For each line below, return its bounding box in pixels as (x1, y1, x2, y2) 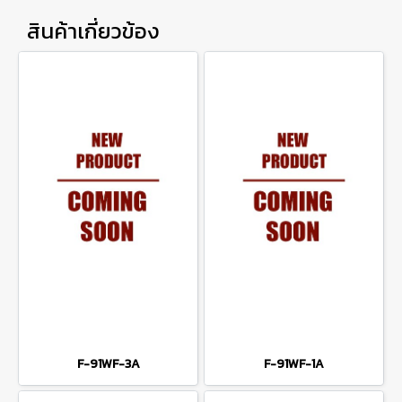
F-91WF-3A (76, 354, 140, 373)
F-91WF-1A (264, 354, 324, 373)
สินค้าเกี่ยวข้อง (27, 15, 160, 47)
